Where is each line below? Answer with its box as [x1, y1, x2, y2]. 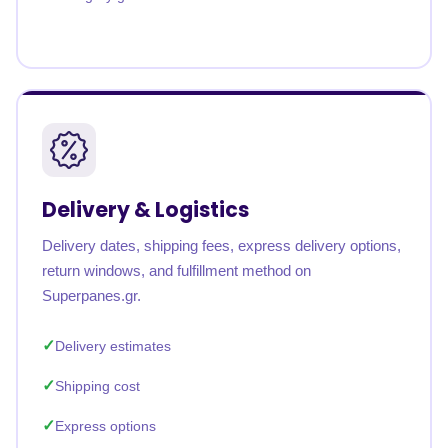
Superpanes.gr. [42, 287, 141, 304]
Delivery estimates [55, 338, 171, 354]
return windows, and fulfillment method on [42, 262, 311, 279]
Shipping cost [55, 378, 140, 394]
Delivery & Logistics [42, 195, 249, 224]
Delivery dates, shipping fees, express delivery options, [42, 237, 401, 254]
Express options [55, 418, 156, 434]
